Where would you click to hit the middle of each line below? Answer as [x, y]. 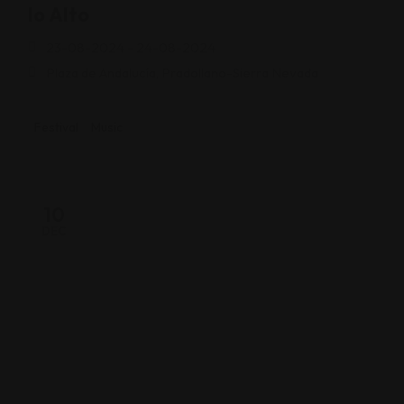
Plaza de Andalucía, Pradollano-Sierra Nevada [182, 73]
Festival [56, 127]
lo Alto [59, 14]
